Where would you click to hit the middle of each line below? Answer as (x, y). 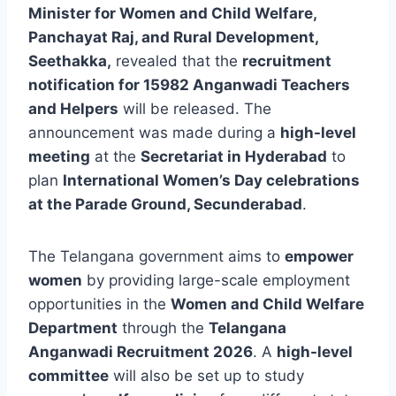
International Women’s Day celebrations (211, 180)
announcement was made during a (154, 132)
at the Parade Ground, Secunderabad (165, 204)
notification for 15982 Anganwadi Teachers (189, 84)
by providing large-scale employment (216, 280)
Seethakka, (70, 61)
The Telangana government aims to (156, 256)
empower (319, 256)
